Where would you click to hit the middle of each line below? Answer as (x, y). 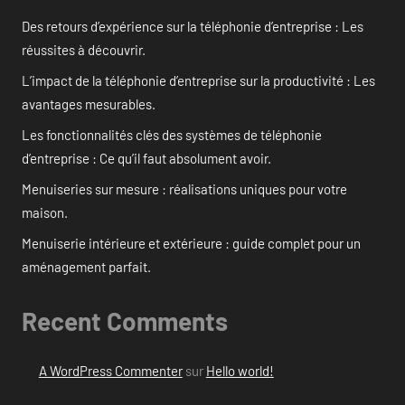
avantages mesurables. (89, 104)
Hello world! (240, 371)
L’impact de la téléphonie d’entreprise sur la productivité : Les (198, 80)
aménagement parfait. (86, 266)
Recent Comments (125, 320)
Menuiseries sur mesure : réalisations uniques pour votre (184, 188)
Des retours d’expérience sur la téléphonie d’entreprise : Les (193, 26)
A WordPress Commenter (110, 371)
